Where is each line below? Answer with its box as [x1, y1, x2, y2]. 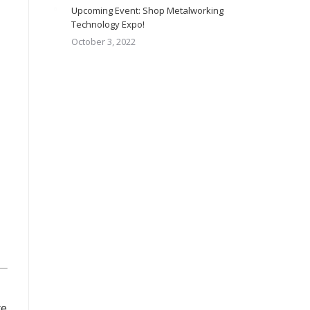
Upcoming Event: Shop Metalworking [71, 4, 224, 17]
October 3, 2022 [71, 35, 136, 48]
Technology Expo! [71, 18, 145, 30]
